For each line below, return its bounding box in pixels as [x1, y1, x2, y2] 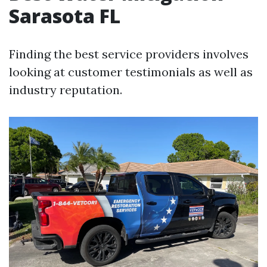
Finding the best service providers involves [9, 46, 249, 61]
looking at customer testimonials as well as [9, 64, 253, 79]
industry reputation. [9, 82, 122, 97]
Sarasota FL [9, 3, 120, 29]
